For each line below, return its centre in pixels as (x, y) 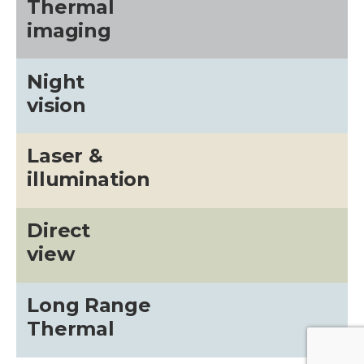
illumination (89, 180)
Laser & (65, 156)
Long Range (89, 305)
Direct (58, 231)
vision (56, 105)
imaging (69, 30)
